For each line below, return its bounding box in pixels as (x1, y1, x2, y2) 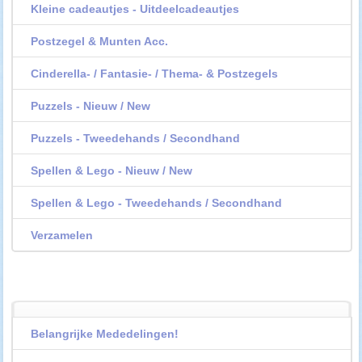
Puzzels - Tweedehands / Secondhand (31, 132, 241, 145)
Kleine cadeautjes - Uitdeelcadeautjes (31, 2, 240, 16)
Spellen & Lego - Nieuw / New (31, 164, 193, 178)
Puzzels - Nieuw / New (31, 99, 151, 113)
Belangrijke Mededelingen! (31, 327, 179, 341)
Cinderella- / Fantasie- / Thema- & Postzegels (31, 67, 279, 81)
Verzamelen (31, 229, 94, 242)
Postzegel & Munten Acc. (31, 35, 169, 48)
